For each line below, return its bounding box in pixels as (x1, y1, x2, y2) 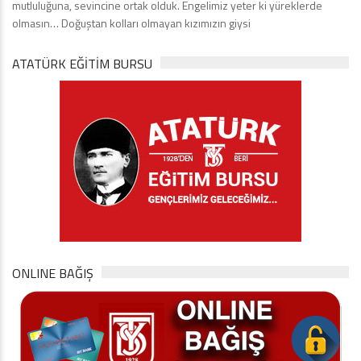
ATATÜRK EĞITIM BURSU (12, 54, 152, 74)
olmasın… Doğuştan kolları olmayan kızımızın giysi (12, 15, 251, 32)
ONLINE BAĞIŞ (12, 263, 93, 284)
